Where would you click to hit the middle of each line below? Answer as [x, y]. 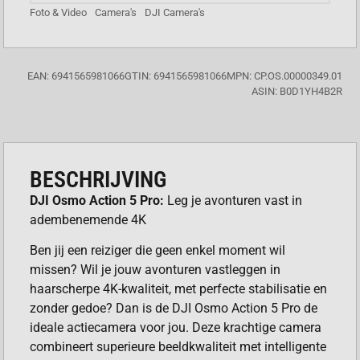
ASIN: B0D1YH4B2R [297, 91]
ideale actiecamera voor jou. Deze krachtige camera [176, 328]
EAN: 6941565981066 [76, 76]
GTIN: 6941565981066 [175, 76]
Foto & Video [59, 12]
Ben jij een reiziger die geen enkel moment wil [158, 251]
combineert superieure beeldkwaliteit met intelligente [178, 347]
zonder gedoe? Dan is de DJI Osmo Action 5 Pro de [174, 309]
